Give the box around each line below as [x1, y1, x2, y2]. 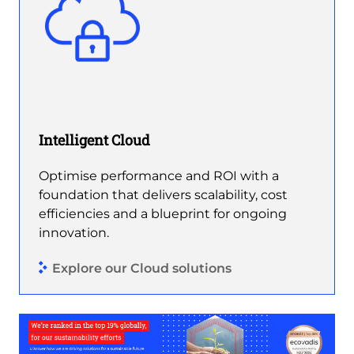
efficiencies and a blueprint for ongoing [39, 206, 287, 222]
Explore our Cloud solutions [52, 260, 232, 276]
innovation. [39, 225, 109, 241]
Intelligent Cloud [39, 130, 150, 150]
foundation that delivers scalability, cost [39, 187, 288, 203]
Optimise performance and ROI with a [39, 168, 279, 184]
